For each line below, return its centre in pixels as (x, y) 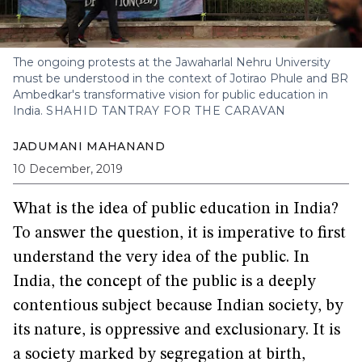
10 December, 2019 (68, 169)
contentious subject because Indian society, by (178, 306)
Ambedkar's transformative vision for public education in (170, 95)
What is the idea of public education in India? (176, 209)
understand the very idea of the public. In (161, 258)
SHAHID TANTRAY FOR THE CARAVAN (166, 111)
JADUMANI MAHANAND (89, 146)
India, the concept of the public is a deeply (164, 282)
